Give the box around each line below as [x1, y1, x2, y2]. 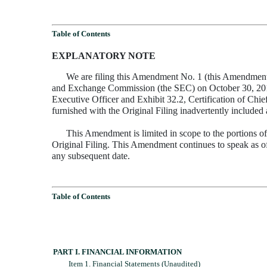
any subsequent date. [52, 151, 130, 162]
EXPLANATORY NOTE [52, 51, 156, 61]
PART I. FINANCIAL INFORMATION [53, 247, 182, 256]
